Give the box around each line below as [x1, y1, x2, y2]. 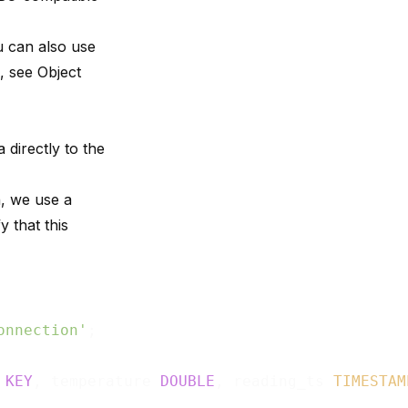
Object [37, 62, 81, 81]
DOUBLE [160, 372, 215, 390]
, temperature [33, 372, 160, 390]
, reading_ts [215, 372, 333, 390]
